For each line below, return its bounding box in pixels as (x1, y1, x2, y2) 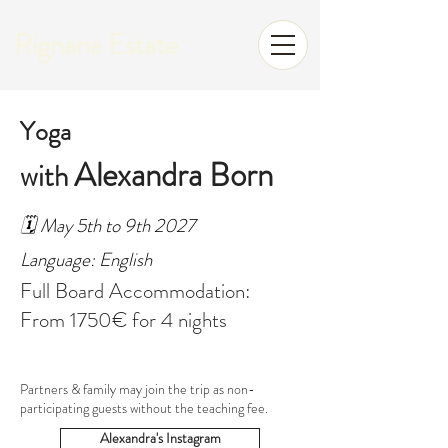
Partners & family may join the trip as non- (20, 379, 255, 399)
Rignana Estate (14, 25, 178, 65)
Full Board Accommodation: (20, 276, 251, 306)
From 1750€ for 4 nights (20, 305, 227, 335)
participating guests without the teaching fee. (20, 398, 268, 418)
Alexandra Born (74, 151, 273, 199)
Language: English (20, 246, 152, 273)
